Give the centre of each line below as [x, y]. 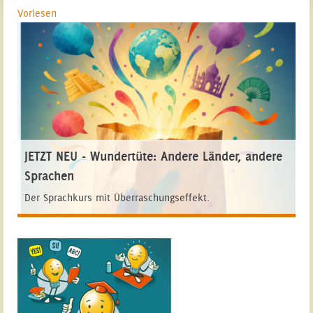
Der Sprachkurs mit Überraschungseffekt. [117, 197]
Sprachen [49, 175]
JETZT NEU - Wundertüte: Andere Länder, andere [153, 156]
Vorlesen [37, 14]
